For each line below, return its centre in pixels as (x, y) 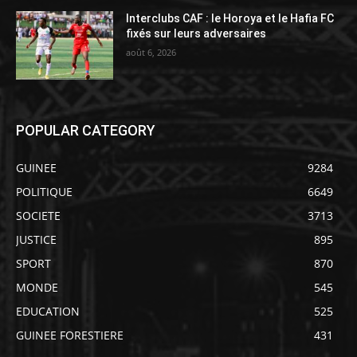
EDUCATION (48, 311)
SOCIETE (38, 216)
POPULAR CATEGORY (86, 130)
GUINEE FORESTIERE (70, 335)
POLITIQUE (44, 192)
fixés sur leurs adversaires (198, 34)
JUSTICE (36, 239)
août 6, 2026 (151, 53)
